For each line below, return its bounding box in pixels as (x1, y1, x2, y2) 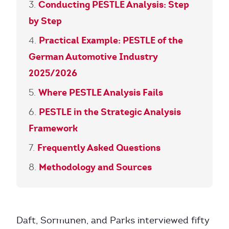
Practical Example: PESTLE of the (39, 34, 183, 46)
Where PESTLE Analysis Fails (38, 86, 163, 98)
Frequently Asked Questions (37, 142, 161, 153)
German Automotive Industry (29, 51, 158, 62)
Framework (29, 122, 78, 134)
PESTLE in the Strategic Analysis (39, 106, 181, 118)
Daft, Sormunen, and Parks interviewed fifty (16, 215, 210, 226)
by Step (29, 15, 62, 27)
